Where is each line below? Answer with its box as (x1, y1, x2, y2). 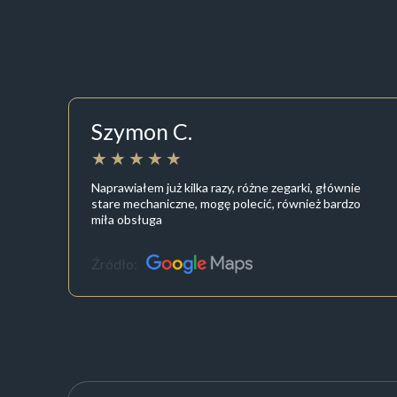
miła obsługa (90, 211, 162, 227)
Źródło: (90, 255, 137, 273)
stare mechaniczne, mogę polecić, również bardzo (90, 195, 361, 211)
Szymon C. (90, 118, 192, 145)
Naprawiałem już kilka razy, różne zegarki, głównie (90, 179, 361, 195)
